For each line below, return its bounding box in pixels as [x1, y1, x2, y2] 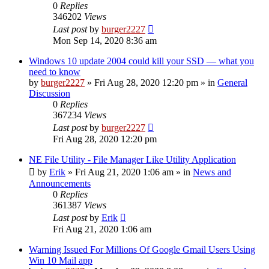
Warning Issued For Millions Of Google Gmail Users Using [29, 244, 255, 255]
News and [193, 166, 231, 177]
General [217, 77, 247, 88]
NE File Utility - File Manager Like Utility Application [29, 154, 236, 165]
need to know [29, 66, 80, 77]
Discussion [29, 88, 70, 98]
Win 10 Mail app [29, 255, 92, 265]
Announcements [29, 178, 91, 189]
